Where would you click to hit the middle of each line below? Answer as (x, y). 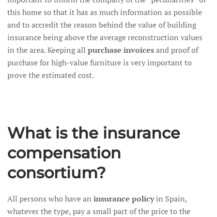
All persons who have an (50, 199)
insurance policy (125, 199)
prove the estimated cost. (51, 75)
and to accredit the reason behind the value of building (102, 25)
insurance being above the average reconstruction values (105, 37)
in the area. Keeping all (47, 50)
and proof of (176, 50)
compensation (64, 153)
